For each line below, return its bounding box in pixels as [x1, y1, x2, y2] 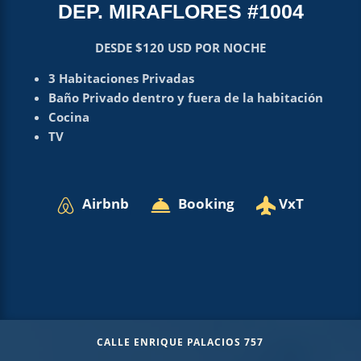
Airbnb [82, 193, 129, 213]
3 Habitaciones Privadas [48, 69, 194, 86]
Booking [178, 193, 234, 213]
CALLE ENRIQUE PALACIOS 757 [97, 334, 264, 349]
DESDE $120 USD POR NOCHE [95, 39, 266, 56]
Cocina [48, 108, 89, 125]
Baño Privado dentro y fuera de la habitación [48, 89, 323, 106]
